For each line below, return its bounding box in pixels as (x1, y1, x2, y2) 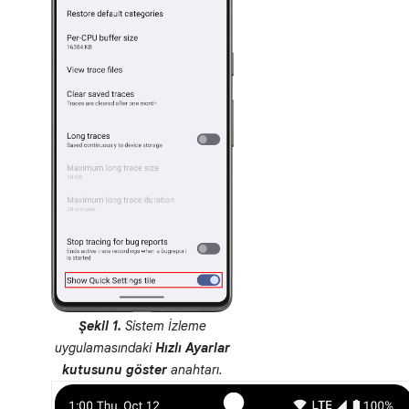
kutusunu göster (62, 362, 167, 379)
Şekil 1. (79, 318, 121, 335)
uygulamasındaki (55, 340, 155, 357)
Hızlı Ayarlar (155, 340, 230, 357)
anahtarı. (167, 362, 223, 379)
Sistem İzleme (121, 318, 206, 335)
